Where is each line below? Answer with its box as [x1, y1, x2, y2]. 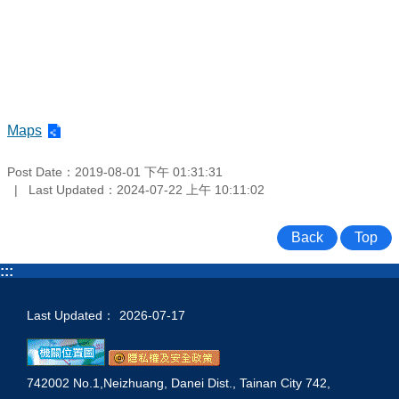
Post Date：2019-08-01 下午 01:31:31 [7, 165, 223, 180]
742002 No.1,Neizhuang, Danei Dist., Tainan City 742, [27, 376, 330, 391]
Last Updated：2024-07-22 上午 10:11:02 [28, 182, 265, 197]
